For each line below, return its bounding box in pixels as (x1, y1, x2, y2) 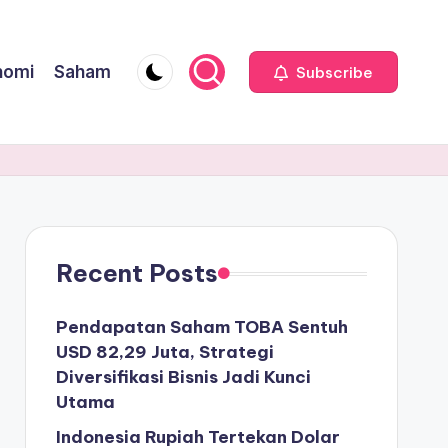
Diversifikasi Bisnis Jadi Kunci (55, 366, 311, 388)
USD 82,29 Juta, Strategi (55, 341, 274, 363)
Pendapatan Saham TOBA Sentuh (55, 316, 348, 338)
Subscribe (292, 62, 373, 82)
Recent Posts (55, 258, 218, 288)
